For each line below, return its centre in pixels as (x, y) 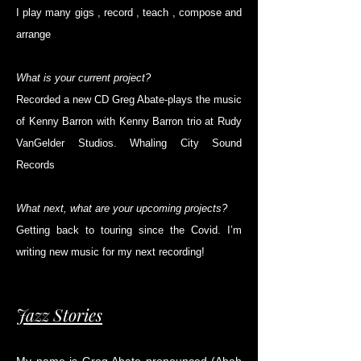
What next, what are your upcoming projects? (122, 209)
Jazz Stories (59, 315)
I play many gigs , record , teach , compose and (129, 13)
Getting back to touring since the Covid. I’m (129, 230)
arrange (33, 35)
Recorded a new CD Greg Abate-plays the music (129, 100)
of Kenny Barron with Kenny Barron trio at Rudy (129, 122)
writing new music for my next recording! (110, 252)
